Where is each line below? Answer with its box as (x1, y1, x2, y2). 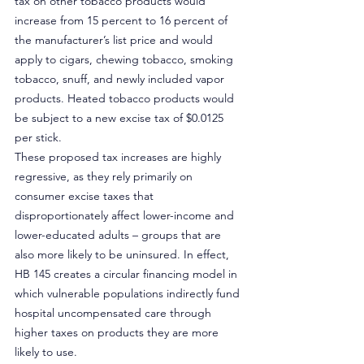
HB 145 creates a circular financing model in (15, 266, 240, 281)
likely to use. (15, 344, 77, 359)
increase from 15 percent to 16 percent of (15, 13, 231, 28)
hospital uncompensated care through (15, 305, 214, 320)
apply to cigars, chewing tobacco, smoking (15, 52, 236, 67)
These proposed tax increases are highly (15, 149, 224, 164)
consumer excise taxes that (15, 188, 157, 203)
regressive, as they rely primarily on (15, 169, 196, 184)
